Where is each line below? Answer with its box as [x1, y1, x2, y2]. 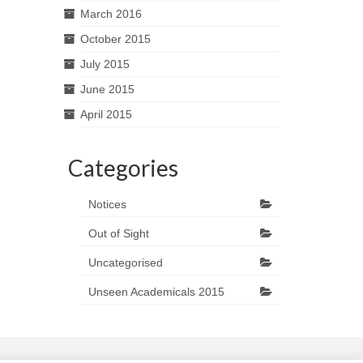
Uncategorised [88, 255, 163, 269]
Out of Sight [88, 226, 149, 240]
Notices [88, 197, 126, 211]
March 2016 [79, 6, 142, 20]
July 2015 [79, 57, 130, 70]
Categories [67, 153, 178, 181]
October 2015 [79, 32, 151, 45]
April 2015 [79, 107, 132, 121]
